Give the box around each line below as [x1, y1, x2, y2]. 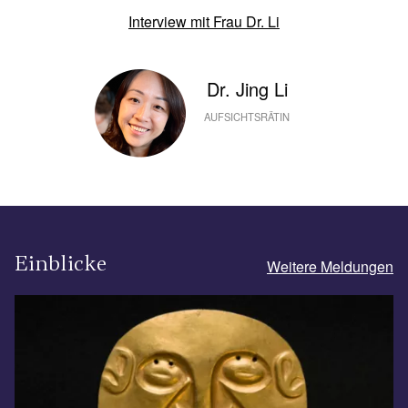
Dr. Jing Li [206, 75, 288, 102]
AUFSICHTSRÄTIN [204, 108, 290, 124]
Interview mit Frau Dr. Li [128, 10, 280, 32]
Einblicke [15, 250, 107, 277]
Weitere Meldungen [267, 255, 393, 277]
